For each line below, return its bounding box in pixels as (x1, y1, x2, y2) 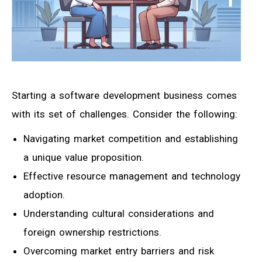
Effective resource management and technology (23, 170, 240, 182)
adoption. (23, 189, 65, 201)
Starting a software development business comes (12, 89, 237, 102)
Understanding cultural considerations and (23, 208, 214, 220)
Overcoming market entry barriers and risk (23, 245, 214, 257)
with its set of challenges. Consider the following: (12, 108, 237, 120)
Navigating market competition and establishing (23, 133, 238, 145)
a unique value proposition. (23, 151, 144, 164)
